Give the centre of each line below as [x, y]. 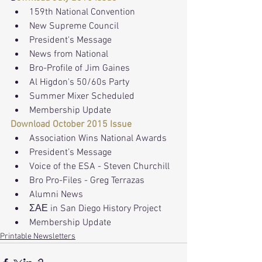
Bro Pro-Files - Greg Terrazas [87, 181]
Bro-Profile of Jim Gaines [80, 69]
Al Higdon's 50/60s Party [79, 83]
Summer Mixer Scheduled [82, 97]
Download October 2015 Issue [71, 125]
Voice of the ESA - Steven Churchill [99, 167]
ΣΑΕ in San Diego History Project [95, 209]
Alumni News [56, 195]
